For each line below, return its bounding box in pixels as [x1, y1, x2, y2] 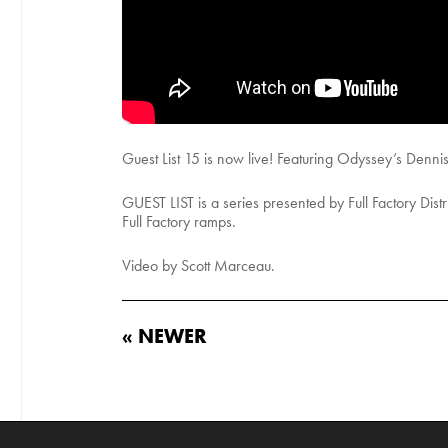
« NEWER [122, 322, 207, 348]
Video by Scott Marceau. [122, 255, 275, 275]
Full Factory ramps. [122, 211, 236, 231]
